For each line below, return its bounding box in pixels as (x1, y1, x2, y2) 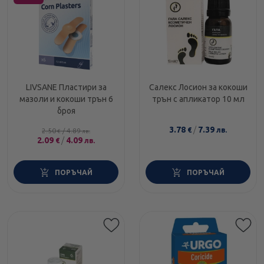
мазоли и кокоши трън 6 (19, 94, 113, 104)
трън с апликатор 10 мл (151, 94, 245, 104)
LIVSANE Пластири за (25, 82, 107, 93)
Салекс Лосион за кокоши (148, 82, 247, 93)
